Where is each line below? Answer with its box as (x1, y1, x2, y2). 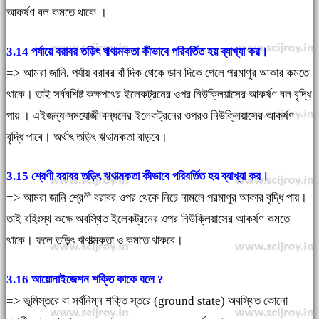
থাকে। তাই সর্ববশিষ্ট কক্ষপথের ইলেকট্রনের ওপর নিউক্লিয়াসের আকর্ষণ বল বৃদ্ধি (6, 88, 311, 102)
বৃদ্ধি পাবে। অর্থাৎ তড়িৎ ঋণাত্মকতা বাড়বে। (6, 130, 170, 145)
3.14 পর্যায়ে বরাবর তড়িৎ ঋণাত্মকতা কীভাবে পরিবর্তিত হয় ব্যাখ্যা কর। (6, 45, 268, 59)
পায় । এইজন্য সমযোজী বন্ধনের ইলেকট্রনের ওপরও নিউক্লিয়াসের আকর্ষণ (6, 109, 294, 123)
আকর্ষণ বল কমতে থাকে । (6, 6, 110, 20)
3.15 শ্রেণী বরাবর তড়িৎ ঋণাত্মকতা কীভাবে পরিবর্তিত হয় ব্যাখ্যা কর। (6, 169, 268, 184)
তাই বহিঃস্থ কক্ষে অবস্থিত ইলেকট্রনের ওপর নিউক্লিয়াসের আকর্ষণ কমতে (6, 212, 290, 226)
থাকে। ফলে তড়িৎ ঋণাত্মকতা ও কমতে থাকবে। (6, 234, 186, 248)
